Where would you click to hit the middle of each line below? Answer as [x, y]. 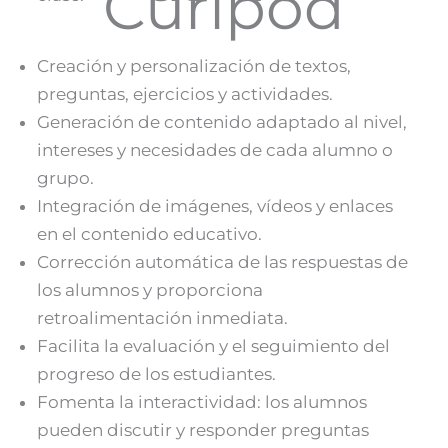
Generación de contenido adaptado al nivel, [222, 121]
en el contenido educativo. [149, 233]
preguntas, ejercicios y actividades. [185, 93]
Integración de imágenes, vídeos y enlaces [215, 205]
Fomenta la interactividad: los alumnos [202, 401]
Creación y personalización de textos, [194, 65]
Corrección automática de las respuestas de [222, 261]
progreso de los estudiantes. [156, 373]
